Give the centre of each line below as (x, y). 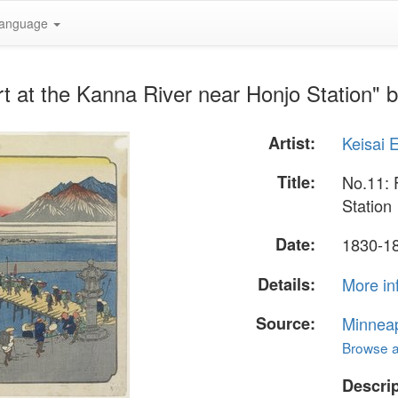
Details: (287, 284)
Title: (297, 183)
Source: (286, 323)
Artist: (292, 143)
